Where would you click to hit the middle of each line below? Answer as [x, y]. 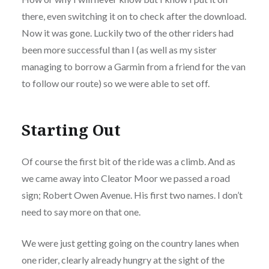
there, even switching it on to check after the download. [134, 16]
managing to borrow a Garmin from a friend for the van [133, 67]
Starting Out [71, 129]
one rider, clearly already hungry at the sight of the [123, 260]
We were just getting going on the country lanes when [130, 243]
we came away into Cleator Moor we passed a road [125, 178]
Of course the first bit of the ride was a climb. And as [128, 162]
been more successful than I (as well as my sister [119, 50]
